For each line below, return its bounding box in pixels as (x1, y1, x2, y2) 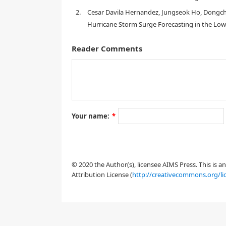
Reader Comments (72, 43, 142, 53)
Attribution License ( (72, 170, 132, 179)
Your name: (72, 111, 109, 121)
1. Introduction (72, 125, 128, 135)
